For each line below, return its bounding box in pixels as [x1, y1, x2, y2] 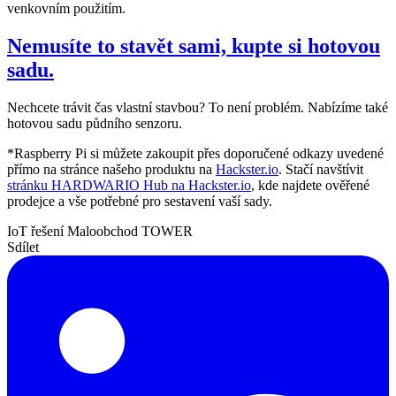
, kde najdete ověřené [251, 178, 369, 194]
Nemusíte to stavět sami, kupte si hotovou [7, 34, 380, 58]
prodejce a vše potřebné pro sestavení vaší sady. [7, 194, 272, 209]
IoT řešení [7, 224, 67, 240]
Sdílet [7, 240, 39, 255]
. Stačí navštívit [278, 162, 363, 178]
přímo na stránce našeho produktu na [7, 162, 216, 178]
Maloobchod [67, 224, 141, 240]
